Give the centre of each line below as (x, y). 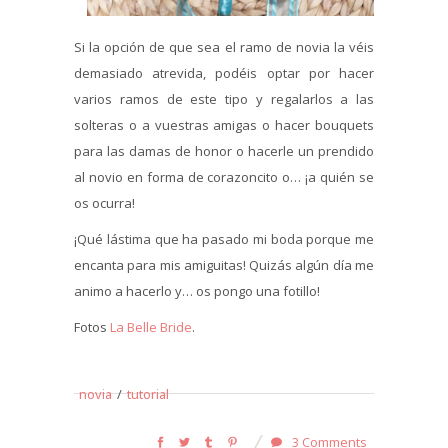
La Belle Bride (151, 326)
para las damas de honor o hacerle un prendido (224, 150)
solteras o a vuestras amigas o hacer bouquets (224, 124)
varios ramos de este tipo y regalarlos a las (224, 98)
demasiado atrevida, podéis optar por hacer (224, 72)
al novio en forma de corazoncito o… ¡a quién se (224, 176)
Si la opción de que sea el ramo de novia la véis (224, 46)
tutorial (148, 393)
